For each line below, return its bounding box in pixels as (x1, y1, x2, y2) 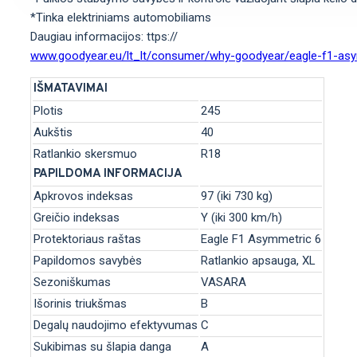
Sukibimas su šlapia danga (33, 339, 171, 354)
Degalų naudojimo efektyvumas (33, 318, 198, 332)
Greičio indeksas (33, 210, 120, 225)
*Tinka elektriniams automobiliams (30, 10, 211, 25)
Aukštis (33, 125, 73, 139)
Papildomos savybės (33, 253, 142, 268)
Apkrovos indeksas (33, 189, 133, 203)
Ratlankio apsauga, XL (201, 253, 316, 268)
